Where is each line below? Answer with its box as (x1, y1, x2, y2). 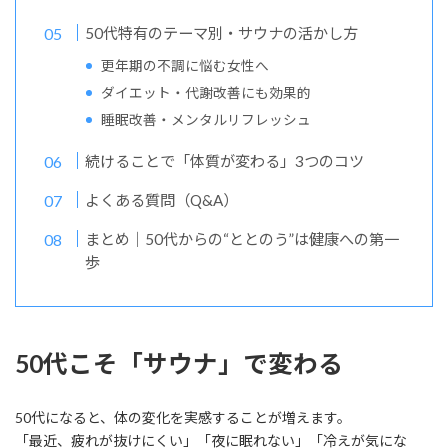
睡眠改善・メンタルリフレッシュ (101, 111, 312, 129)
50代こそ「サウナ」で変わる (15, 349, 343, 379)
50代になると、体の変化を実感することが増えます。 (15, 408, 351, 426)
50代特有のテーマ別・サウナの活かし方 (85, 24, 359, 43)
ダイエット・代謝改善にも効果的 (101, 84, 312, 102)
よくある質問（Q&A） (85, 191, 239, 210)
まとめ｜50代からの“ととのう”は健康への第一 (85, 230, 400, 249)
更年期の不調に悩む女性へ (101, 57, 270, 75)
